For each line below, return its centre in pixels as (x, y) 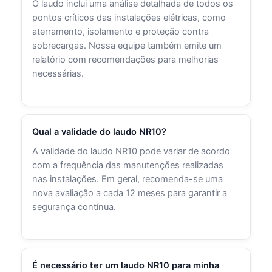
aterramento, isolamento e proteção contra (121, 31)
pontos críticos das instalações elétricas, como (129, 17)
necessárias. (58, 73)
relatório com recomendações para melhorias (126, 59)
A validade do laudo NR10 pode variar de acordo (131, 151)
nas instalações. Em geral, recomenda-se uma (128, 179)
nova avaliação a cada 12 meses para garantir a (130, 193)
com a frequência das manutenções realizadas (128, 165)
